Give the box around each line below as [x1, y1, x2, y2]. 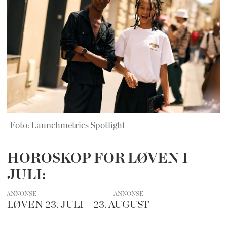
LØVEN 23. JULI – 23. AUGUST [7, 199, 149, 210]
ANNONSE [7, 190, 37, 197]
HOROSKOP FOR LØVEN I [7, 151, 188, 166]
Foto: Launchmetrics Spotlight [9, 121, 125, 131]
